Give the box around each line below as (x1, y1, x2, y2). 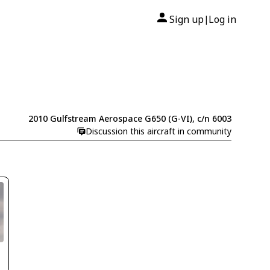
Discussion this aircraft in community (85, 125, 231, 137)
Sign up (169, 13, 204, 26)
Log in (209, 13, 236, 26)
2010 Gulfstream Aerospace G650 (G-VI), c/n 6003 (28, 113, 231, 125)
